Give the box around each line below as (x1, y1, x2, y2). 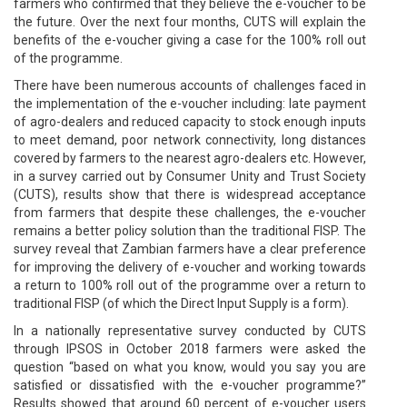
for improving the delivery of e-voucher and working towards (14, 259, 366, 274)
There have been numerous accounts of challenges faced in (14, 77, 366, 93)
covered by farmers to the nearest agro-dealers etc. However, (14, 150, 366, 165)
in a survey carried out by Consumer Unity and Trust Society (14, 168, 366, 184)
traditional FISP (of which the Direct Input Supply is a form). (14, 295, 349, 311)
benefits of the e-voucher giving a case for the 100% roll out (14, 32, 366, 47)
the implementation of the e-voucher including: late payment (14, 95, 366, 111)
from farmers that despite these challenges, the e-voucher (14, 204, 366, 220)
